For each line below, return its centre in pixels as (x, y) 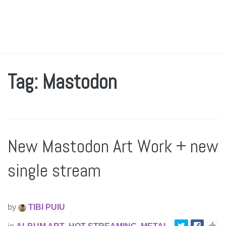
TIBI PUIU (46, 207)
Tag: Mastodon (62, 82)
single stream (54, 171)
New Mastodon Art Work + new (113, 146)
